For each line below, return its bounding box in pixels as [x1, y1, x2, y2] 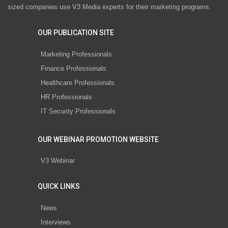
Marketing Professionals [41, 50, 112, 58]
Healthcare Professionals [41, 78, 115, 87]
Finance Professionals [41, 64, 106, 72]
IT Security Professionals [41, 107, 116, 115]
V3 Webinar [41, 157, 75, 165]
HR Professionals [41, 93, 92, 101]
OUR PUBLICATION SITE [38, 28, 114, 37]
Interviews [41, 218, 71, 226]
